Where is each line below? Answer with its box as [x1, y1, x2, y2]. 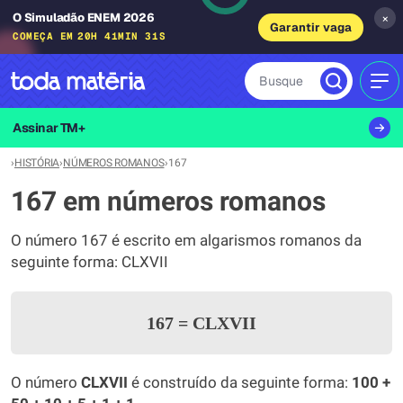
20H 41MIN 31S [76, 29, 166, 42]
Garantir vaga [270, 19, 352, 35]
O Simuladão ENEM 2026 [13, 9, 155, 25]
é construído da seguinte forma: [128, 374, 352, 391]
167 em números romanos [11, 185, 326, 217]
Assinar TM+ [13, 120, 85, 136]
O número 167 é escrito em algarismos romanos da [11, 232, 362, 249]
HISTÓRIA [14, 157, 60, 169]
